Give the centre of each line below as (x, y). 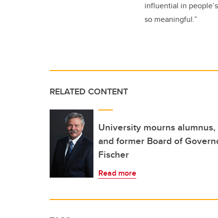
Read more (117, 173)
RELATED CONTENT (89, 91)
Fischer (114, 154)
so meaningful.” (171, 19)
